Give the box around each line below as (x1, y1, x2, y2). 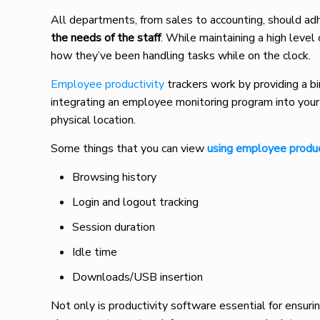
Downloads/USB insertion (72, 269, 204, 285)
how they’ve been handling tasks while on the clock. (51, 48, 314, 64)
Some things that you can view (51, 141, 205, 156)
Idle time (72, 244, 118, 260)
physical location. (51, 112, 139, 128)
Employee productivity (51, 76, 165, 92)
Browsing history (72, 169, 157, 185)
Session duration (72, 219, 156, 235)
